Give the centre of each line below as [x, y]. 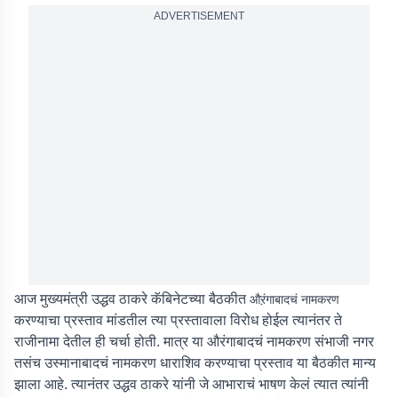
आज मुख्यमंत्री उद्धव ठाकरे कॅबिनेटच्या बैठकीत [132, 299]
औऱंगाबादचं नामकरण [295, 299]
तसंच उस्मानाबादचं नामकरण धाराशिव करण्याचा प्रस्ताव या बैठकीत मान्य [195, 363]
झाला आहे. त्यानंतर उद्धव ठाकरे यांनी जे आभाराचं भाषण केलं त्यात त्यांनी [191, 384]
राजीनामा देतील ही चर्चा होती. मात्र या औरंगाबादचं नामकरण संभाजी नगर [194, 342]
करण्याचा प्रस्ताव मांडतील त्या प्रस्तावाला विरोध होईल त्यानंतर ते [178, 320]
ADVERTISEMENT [199, 16]
